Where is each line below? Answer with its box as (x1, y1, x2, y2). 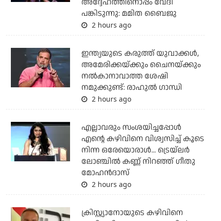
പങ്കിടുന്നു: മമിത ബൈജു (81, 8, 177, 20)
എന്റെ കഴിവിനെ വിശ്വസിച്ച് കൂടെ (81, 133, 204, 145)
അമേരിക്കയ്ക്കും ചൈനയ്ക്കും (81, 59, 201, 71)
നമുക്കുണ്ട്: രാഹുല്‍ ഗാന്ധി (81, 82, 182, 94)
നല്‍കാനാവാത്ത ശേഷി (81, 71, 168, 82)
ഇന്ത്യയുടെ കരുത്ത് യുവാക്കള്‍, (81, 48, 199, 60)
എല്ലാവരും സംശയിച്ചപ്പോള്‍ (81, 122, 182, 134)
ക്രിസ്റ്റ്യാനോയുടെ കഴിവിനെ (81, 207, 183, 219)
